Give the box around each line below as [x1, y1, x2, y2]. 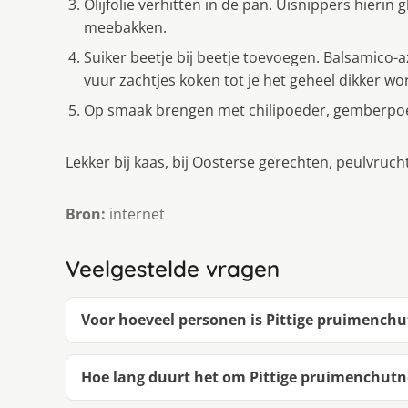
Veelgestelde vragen [66, 255, 280, 283]
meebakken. [84, 17, 167, 38]
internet [106, 204, 165, 225]
